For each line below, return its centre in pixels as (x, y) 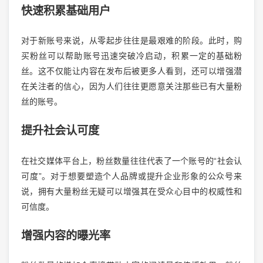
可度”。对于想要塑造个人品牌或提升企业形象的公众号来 (131, 176)
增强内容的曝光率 (65, 235)
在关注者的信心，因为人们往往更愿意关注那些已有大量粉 (131, 87)
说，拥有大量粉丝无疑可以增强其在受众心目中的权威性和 (131, 191)
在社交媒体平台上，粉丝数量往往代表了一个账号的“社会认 (131, 161)
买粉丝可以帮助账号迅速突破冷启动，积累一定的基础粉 (131, 56)
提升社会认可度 (60, 131)
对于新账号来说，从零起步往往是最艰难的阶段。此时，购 (131, 41)
